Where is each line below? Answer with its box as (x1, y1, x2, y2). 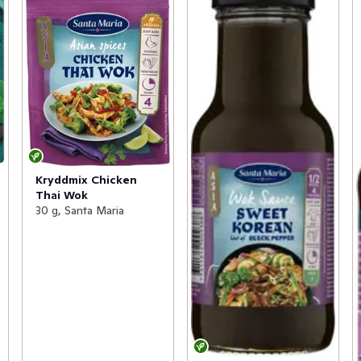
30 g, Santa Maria (35, 202, 124, 218)
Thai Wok (35, 187, 88, 202)
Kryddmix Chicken (35, 172, 137, 187)
